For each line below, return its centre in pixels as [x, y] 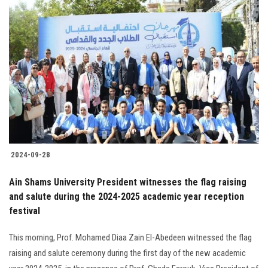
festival [25, 211]
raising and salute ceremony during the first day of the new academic [127, 253]
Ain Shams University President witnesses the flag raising [128, 182]
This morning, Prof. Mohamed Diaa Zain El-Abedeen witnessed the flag [130, 238]
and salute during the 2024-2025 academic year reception [127, 197]
